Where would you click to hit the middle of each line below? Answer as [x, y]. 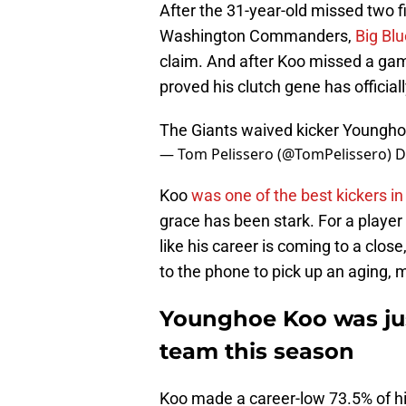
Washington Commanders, [257, 36]
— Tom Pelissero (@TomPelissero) [277, 155]
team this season [257, 352]
